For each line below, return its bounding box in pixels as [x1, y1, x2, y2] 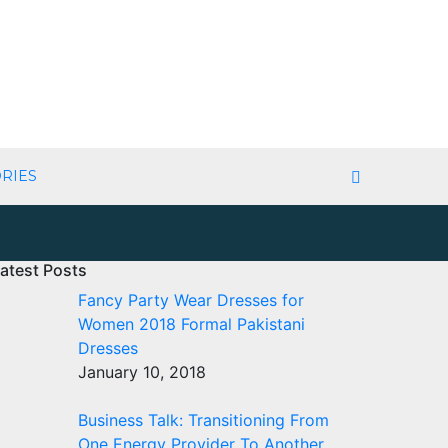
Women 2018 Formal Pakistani [78, 314, 305, 334]
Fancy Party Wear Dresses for [78, 290, 304, 310]
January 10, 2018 [78, 362, 206, 382]
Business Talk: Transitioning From [78, 410, 329, 430]
